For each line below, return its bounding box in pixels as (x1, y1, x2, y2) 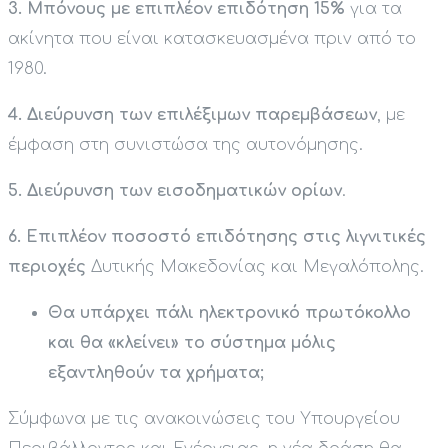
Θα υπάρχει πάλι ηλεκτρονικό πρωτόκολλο (48, 304, 411, 323)
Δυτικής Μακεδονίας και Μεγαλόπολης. (91, 258, 424, 277)
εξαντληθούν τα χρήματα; (48, 364, 264, 383)
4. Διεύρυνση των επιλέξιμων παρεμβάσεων (8, 106, 377, 125)
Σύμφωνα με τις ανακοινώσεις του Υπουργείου (8, 410, 400, 429)
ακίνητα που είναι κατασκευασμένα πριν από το (8, 30, 416, 49)
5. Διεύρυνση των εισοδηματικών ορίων (8, 182, 342, 201)
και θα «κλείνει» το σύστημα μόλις (48, 334, 336, 353)
